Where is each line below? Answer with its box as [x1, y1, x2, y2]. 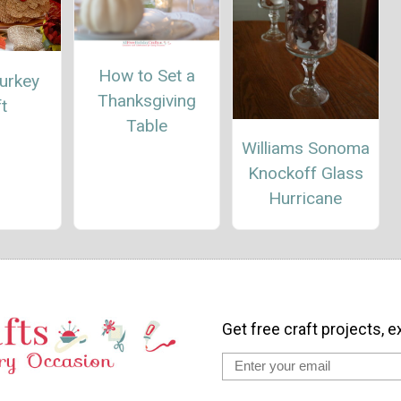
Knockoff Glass [247, 163, 363, 184]
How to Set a [98, 65, 195, 86]
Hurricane [269, 188, 343, 209]
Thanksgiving [97, 90, 196, 111]
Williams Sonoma [241, 138, 370, 159]
